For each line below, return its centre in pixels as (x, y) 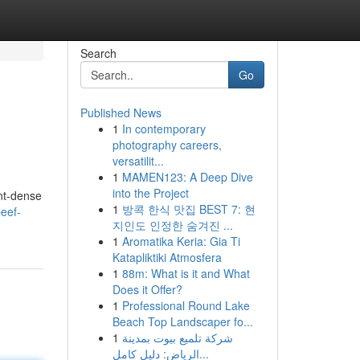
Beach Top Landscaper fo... (182, 321)
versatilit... (138, 161)
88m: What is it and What (186, 273)
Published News (121, 112)
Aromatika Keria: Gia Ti (181, 241)
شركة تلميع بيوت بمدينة (177, 337)
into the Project (150, 193)
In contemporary (164, 129)
